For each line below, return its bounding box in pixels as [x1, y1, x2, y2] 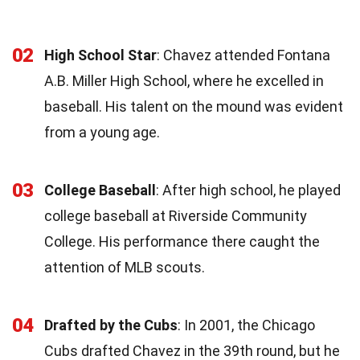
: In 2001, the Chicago [178, 316, 315, 333]
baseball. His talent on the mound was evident [44, 97, 343, 115]
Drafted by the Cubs [44, 316, 178, 333]
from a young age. [44, 123, 160, 141]
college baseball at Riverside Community [44, 207, 307, 224]
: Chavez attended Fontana [157, 46, 330, 63]
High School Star [44, 46, 157, 63]
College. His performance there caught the [44, 232, 320, 250]
